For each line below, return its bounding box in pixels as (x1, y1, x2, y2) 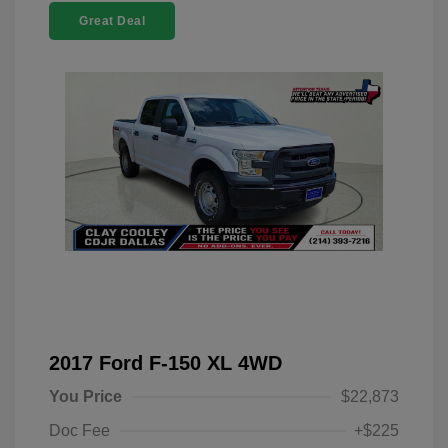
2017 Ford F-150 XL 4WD (49, 352, 282, 374)
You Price (49, 388, 122, 405)
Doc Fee (49, 422, 110, 439)
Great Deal (79, 14, 145, 28)
